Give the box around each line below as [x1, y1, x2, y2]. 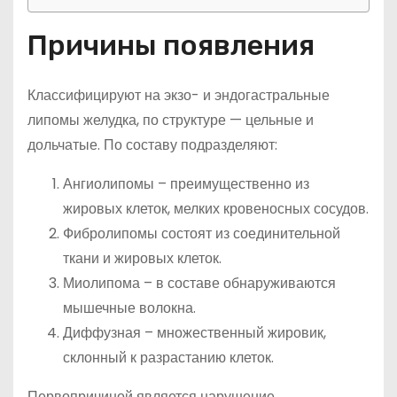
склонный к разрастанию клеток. [63, 347, 274, 368]
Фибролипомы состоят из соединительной [63, 223, 340, 244]
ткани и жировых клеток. [63, 248, 222, 269]
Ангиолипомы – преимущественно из [63, 174, 309, 194]
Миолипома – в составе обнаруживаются [63, 273, 336, 293]
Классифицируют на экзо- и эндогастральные [27, 85, 330, 105]
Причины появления [27, 28, 315, 62]
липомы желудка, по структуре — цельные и [27, 110, 314, 130]
